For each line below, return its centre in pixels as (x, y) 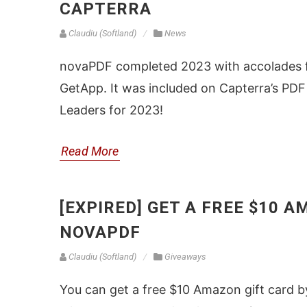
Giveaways (185, 257)
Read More (90, 151)
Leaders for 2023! (111, 110)
